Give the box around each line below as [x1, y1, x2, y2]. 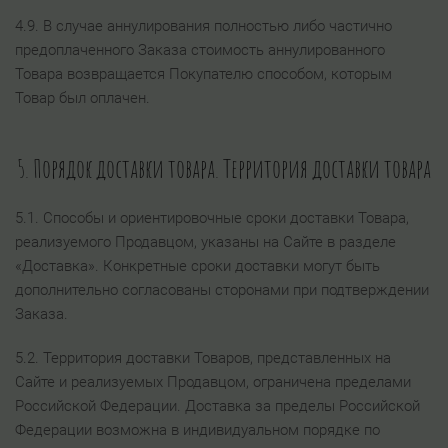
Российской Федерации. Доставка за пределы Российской [15, 397, 420, 415]
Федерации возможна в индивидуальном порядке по [15, 421, 380, 439]
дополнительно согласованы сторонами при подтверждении [15, 281, 429, 299]
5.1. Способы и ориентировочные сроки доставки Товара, [15, 209, 409, 227]
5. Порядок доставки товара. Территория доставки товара [17, 152, 431, 184]
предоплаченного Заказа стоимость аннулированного [15, 41, 385, 59]
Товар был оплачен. [15, 89, 150, 107]
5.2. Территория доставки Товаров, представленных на [15, 349, 391, 367]
